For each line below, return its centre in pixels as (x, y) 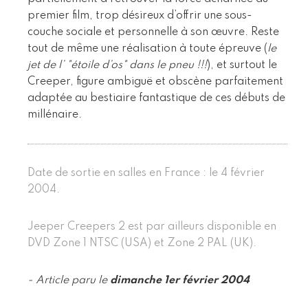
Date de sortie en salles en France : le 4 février (146, 173)
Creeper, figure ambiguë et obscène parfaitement (155, 81)
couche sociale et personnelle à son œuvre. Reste (153, 32)
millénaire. (55, 114)
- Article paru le (69, 280)
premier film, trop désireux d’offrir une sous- (140, 15)
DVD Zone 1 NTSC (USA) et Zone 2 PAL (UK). (142, 243)
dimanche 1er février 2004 (180, 280)
